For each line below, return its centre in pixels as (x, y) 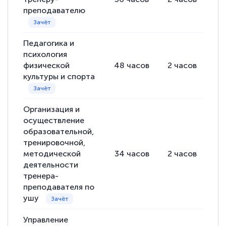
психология (45, 54)
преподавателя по (59, 187)
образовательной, (59, 132)
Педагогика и (49, 43)
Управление (46, 220)
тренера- (41, 176)
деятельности (51, 165)
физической (47, 66)
